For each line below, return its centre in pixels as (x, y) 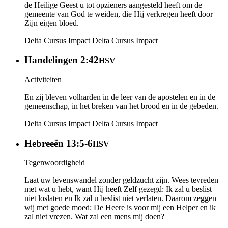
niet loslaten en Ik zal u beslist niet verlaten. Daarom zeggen (120, 198)
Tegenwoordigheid (55, 163)
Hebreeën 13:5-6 (59, 143)
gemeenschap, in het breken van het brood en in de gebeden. (121, 106)
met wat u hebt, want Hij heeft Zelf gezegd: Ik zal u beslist (118, 189)
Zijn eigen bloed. (52, 23)
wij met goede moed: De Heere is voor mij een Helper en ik (120, 208)
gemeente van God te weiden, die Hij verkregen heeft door (119, 14)
